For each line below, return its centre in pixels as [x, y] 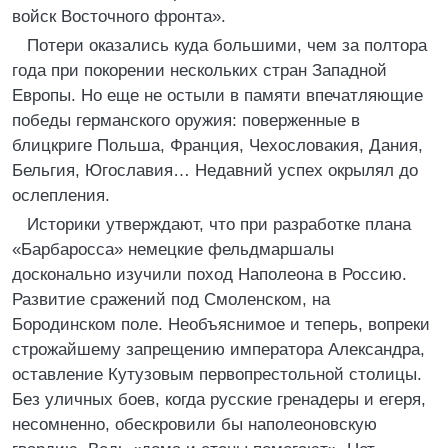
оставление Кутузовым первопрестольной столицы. [217, 374]
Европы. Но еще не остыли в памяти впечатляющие [217, 95]
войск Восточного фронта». [119, 16]
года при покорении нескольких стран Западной [199, 70]
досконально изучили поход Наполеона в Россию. [209, 274]
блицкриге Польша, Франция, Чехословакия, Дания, [217, 145]
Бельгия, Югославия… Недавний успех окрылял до [215, 170]
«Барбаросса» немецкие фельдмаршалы [173, 249]
